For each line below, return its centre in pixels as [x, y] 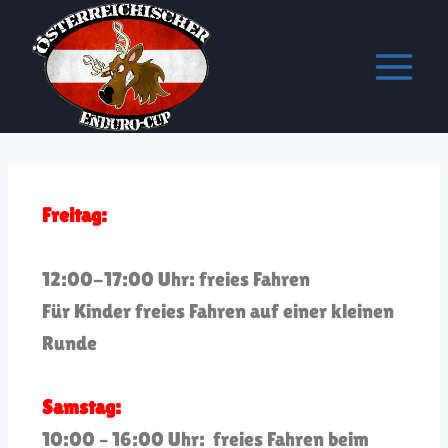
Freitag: [74, 215]
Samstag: [81, 407]
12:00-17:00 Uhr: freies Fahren [176, 279]
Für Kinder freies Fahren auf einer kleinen [218, 311]
